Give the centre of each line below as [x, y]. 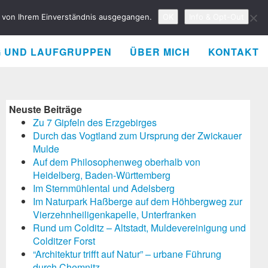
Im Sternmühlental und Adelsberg [104, 188]
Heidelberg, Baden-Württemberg [102, 175]
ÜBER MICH [160, 52]
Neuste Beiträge [45, 109]
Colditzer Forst [64, 241]
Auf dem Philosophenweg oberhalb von [117, 162]
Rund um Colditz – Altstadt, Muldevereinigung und [139, 228]
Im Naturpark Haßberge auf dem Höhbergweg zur [138, 201]
